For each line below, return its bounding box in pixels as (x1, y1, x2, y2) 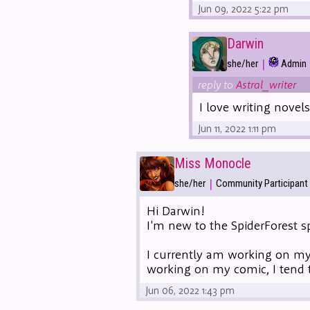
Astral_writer (236, 77, 296, 91)
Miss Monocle (174, 155, 251, 172)
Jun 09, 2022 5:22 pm (198, 1, 289, 15)
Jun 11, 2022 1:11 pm (198, 121, 276, 135)
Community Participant (216, 177, 308, 190)
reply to (198, 77, 236, 91)
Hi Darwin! (147, 202, 205, 219)
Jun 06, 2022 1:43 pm (145, 283, 235, 297)
